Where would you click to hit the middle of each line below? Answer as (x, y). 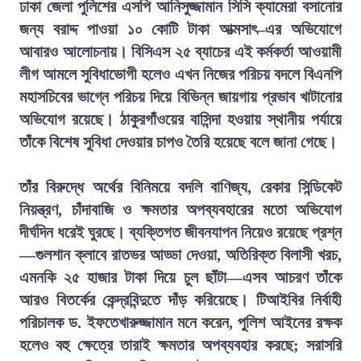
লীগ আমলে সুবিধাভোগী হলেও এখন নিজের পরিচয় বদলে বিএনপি (180, 74)
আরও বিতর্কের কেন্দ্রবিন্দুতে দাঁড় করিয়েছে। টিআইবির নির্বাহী (180, 300)
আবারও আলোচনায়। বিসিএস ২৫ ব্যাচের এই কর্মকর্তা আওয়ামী (180, 52)
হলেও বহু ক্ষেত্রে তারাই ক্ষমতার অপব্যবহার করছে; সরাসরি (180, 345)
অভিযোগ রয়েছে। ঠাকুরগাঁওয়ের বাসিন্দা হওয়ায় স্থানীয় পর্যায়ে (180, 119)
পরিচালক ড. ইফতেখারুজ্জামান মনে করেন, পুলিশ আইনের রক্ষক (180, 322)
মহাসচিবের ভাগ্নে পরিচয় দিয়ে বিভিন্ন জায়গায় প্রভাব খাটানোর (180, 97)
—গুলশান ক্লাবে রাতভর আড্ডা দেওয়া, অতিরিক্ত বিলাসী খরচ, (180, 255)
